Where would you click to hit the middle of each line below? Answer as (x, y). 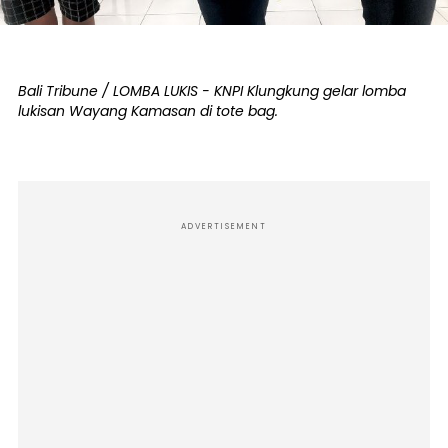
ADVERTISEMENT (224, 226)
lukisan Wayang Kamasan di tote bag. (148, 110)
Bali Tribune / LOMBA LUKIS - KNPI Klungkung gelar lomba (212, 90)
